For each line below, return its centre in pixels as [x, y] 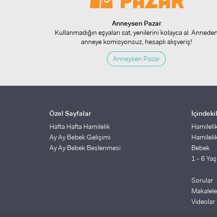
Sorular [202, 180]
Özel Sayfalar [70, 113]
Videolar [203, 201]
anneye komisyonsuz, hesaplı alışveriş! [136, 42]
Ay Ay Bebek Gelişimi [80, 137]
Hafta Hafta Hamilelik [80, 126]
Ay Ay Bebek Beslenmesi [85, 148]
